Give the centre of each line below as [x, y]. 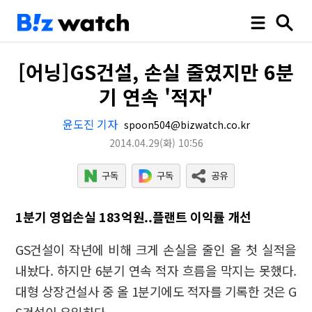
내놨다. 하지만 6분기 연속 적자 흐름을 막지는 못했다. [156, 270]
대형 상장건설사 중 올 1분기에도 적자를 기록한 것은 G [156, 291]
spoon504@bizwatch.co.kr [185, 125]
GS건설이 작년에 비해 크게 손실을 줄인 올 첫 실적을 [156, 249]
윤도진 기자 [90, 124]
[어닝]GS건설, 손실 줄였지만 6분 [156, 72]
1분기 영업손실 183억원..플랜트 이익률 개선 [134, 217]
